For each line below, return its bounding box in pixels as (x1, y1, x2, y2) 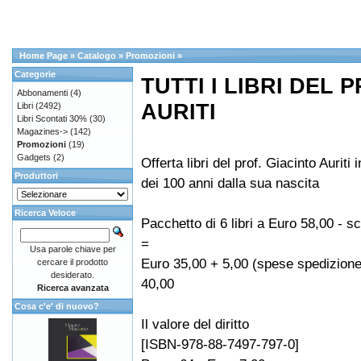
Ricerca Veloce (15, 208, 76, 218)
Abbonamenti (17, 88, 68, 98)
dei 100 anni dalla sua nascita (141, 175, 319, 192)
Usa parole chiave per (29, 244, 116, 254)
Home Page (19, 51, 68, 60)
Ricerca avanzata (36, 283, 109, 293)
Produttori (15, 171, 58, 180)
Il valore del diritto (141, 316, 249, 333)
